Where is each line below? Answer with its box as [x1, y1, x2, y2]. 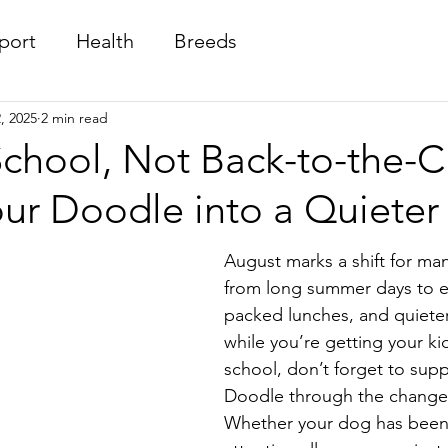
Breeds [174, 29, 237, 53]
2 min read [41, 108, 108, 127]
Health [76, 29, 134, 53]
